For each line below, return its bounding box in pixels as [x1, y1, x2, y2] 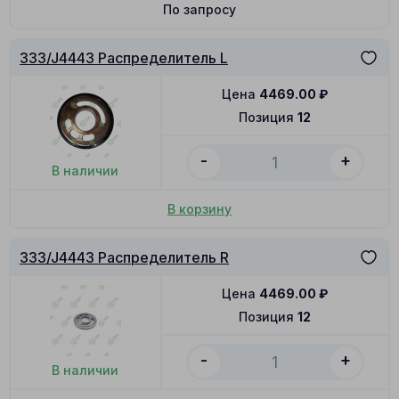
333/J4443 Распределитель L [20, 49, 228, 68]
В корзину [167, 200, 232, 216]
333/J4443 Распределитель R [20, 248, 229, 267]
